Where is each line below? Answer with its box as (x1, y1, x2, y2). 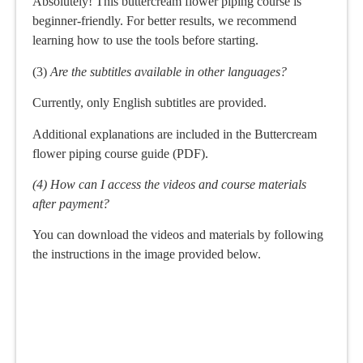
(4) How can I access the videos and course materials (32, 177, 306, 191)
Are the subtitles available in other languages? (50, 64, 287, 79)
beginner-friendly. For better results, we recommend (32, 14, 297, 28)
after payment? (32, 196, 109, 211)
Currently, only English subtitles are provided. (32, 96, 267, 110)
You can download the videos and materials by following (32, 228, 323, 242)
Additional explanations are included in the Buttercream (32, 126, 317, 141)
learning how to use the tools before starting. (32, 33, 258, 48)
